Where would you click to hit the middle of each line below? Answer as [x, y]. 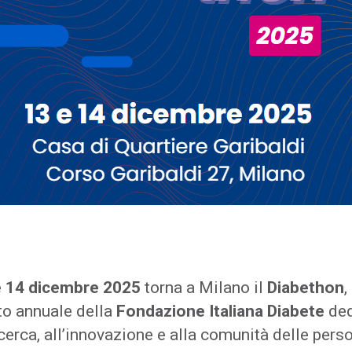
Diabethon [306, 287]
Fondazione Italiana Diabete [220, 311]
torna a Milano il [204, 287]
